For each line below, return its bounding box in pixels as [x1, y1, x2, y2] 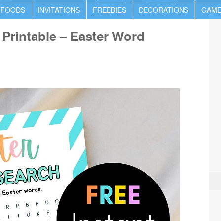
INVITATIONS [37, 5, 80, 15]
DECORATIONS [139, 5, 188, 15]
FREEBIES [92, 5, 126, 15]
